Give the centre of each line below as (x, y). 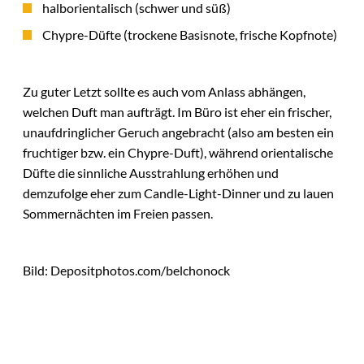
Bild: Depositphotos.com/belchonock (126, 270)
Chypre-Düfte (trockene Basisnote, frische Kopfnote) (190, 35)
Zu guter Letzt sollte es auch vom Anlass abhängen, (164, 92)
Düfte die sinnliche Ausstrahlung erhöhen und (151, 173)
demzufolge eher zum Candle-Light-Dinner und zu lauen (178, 193)
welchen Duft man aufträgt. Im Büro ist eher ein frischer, (177, 112)
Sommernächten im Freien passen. (118, 214)
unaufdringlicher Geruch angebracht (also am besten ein (178, 132)
